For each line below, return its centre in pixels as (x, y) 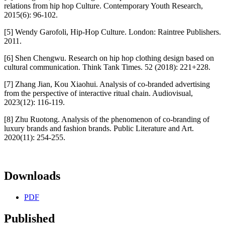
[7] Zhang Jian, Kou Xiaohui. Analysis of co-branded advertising (107, 84)
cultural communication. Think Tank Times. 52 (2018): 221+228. (107, 67)
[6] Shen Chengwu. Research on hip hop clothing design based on (109, 58)
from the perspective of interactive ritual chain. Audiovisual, (98, 93)
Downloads (32, 176)
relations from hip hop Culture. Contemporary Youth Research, (103, 6)
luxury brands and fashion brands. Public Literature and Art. (99, 128)
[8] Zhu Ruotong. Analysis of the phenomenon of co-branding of (107, 119)
